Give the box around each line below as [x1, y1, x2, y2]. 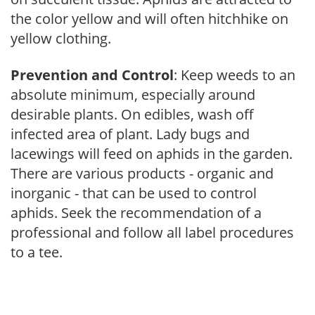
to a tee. [11, 242, 63, 262]
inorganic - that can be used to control [11, 183, 257, 202]
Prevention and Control [11, 65, 174, 84]
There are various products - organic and [11, 163, 274, 183]
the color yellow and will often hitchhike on [11, 8, 288, 28]
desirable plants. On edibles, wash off [11, 104, 254, 124]
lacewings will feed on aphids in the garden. [11, 143, 292, 163]
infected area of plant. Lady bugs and [11, 124, 250, 143]
